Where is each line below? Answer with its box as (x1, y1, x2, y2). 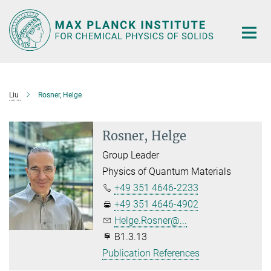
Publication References (102, 247, 200, 259)
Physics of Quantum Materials (102, 165, 232, 177)
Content (3, 22, 36, 33)
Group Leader (102, 149, 160, 161)
